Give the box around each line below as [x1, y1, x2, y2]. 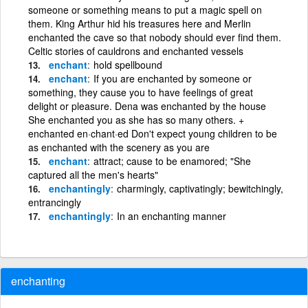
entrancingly [28, 195, 81, 209]
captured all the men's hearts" [28, 167, 158, 181]
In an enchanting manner [117, 208, 226, 223]
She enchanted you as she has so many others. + [28, 112, 244, 126]
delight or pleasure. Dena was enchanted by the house [28, 98, 266, 113]
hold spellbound [93, 57, 162, 71]
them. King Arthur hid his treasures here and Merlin [28, 16, 251, 30]
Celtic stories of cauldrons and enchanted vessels [28, 43, 243, 58]
